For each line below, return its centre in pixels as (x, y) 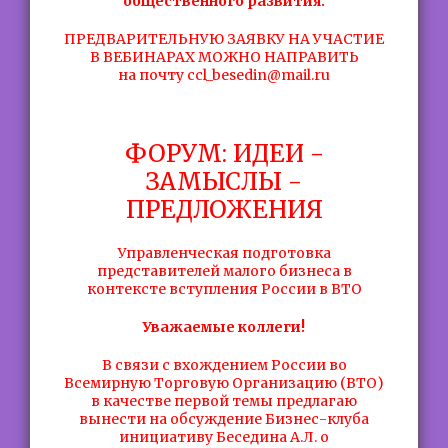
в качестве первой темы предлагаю (224, 401)
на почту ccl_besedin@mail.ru (224, 75)
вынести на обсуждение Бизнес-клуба (224, 419)
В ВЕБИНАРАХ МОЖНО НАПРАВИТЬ (224, 57)
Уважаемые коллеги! (224, 327)
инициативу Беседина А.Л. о (224, 437)
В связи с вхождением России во (224, 365)
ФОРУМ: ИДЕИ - (224, 153)
